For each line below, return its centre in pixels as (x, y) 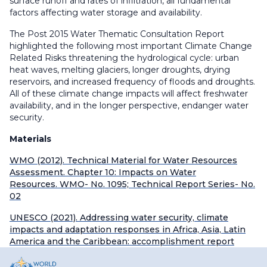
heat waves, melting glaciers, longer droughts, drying (120, 70)
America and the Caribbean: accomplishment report (122, 242)
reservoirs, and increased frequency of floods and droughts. (132, 82)
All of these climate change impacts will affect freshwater (129, 94)
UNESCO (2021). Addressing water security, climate (119, 218)
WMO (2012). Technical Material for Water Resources (123, 161)
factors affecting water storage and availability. (106, 13)
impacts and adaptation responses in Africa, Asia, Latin (128, 230)
